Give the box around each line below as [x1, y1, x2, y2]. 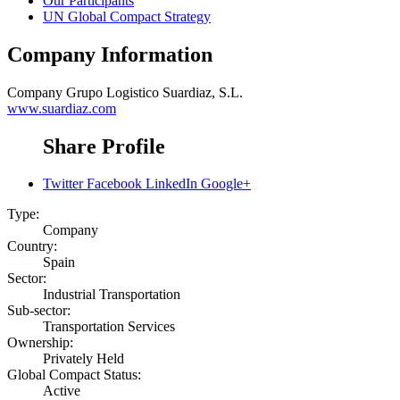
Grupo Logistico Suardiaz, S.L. [66, 84, 243, 100]
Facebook [87, 176, 142, 192]
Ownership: [7, 335, 73, 351]
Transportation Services [43, 319, 175, 335]
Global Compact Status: [7, 367, 141, 383]
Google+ [201, 176, 251, 192]
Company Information [7, 42, 212, 66]
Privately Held [43, 351, 124, 367]
